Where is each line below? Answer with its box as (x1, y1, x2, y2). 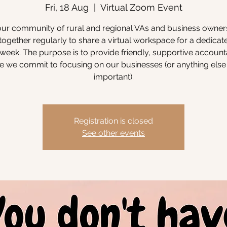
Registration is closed (74, 116, 153, 126)
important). (93, 72, 134, 82)
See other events (82, 128, 145, 138)
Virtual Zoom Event (100, 2, 182, 13)
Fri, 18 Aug (45, 2, 89, 13)
